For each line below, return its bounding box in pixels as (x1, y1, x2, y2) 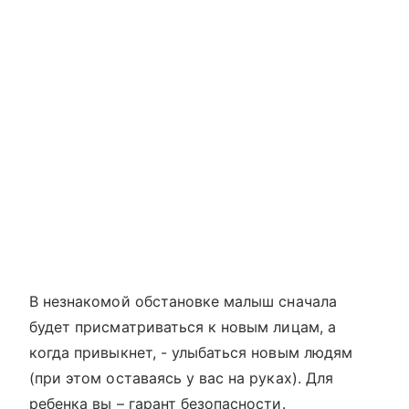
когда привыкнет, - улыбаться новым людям (29, 343, 352, 362)
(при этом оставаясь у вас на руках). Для (29, 369, 333, 388)
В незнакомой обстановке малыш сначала (29, 292, 337, 311)
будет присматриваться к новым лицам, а (29, 318, 336, 337)
